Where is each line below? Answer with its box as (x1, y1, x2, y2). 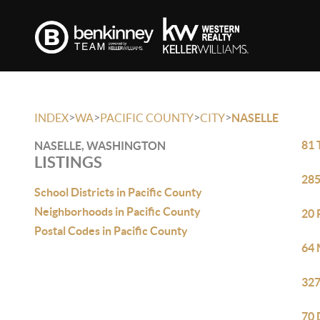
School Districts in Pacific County (34, 186, 202, 199)
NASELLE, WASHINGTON (34, 139, 166, 152)
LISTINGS (34, 153, 102, 171)
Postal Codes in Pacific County (34, 224, 188, 237)
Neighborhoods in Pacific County (34, 205, 201, 218)
